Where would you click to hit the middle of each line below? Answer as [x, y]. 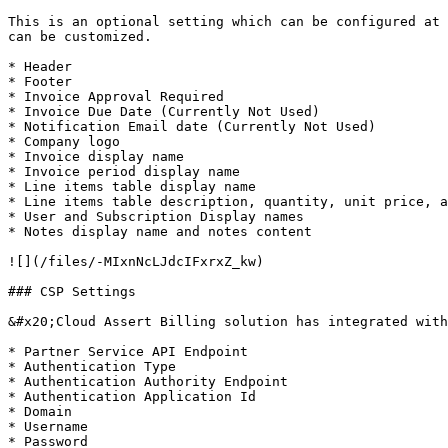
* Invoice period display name [124, 171]
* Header [40, 66]
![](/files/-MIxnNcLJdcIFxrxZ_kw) [136, 261]
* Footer [40, 81]
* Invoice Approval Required [116, 96]
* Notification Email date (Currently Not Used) [192, 126]
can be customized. [80, 36]
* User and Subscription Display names [156, 216]
